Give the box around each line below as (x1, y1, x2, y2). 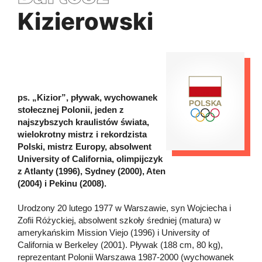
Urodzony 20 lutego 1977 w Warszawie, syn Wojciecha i (18, 202, 231, 213)
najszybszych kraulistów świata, (18, 116, 149, 127)
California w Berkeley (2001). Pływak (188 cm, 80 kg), (18, 239, 223, 250)
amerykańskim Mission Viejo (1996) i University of (18, 227, 209, 237)
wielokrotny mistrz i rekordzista (18, 129, 147, 139)
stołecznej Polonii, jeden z (18, 104, 124, 115)
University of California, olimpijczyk (18, 153, 163, 164)
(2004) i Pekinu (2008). (18, 178, 106, 188)
